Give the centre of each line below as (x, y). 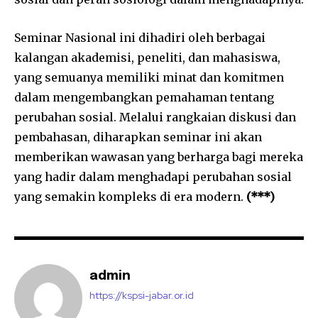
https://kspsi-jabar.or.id (142, 295)
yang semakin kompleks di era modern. (130, 196)
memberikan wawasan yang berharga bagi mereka (159, 157)
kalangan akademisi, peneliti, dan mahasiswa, (147, 57)
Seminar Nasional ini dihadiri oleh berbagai (140, 37)
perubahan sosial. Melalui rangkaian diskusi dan (155, 117)
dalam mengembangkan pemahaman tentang (144, 97)
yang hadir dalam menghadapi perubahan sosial (153, 176)
